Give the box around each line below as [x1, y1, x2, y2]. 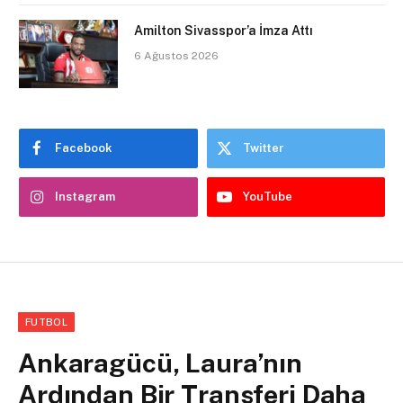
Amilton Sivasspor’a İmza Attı [134, 22, 313, 38]
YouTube [242, 189, 292, 203]
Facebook [55, 140, 112, 155]
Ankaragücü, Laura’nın [18, 346, 302, 379]
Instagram [55, 189, 115, 203]
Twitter [242, 140, 284, 155]
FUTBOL [25, 316, 67, 327]
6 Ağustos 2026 [134, 49, 219, 62]
